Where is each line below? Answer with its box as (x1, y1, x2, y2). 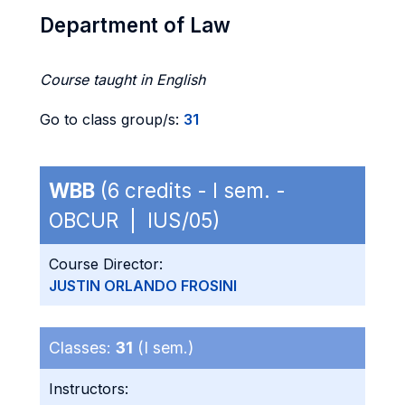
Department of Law (40, 13, 231, 37)
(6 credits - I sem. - (95, 178, 286, 202)
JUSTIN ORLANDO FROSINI (49, 277, 237, 295)
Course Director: (49, 255, 163, 273)
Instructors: (49, 380, 128, 398)
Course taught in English (40, 71, 205, 89)
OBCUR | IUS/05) (49, 208, 220, 232)
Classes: (49, 338, 116, 357)
